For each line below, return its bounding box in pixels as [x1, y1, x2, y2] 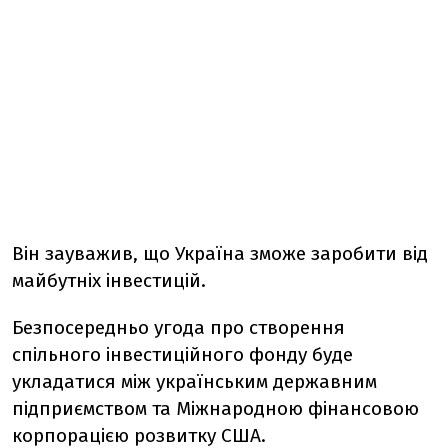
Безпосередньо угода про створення [12, 316, 345, 340]
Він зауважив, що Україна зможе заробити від [12, 242, 428, 266]
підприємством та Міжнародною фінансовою [12, 397, 419, 421]
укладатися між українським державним [12, 370, 377, 394]
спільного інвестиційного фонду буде [12, 343, 353, 367]
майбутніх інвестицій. [12, 269, 206, 293]
